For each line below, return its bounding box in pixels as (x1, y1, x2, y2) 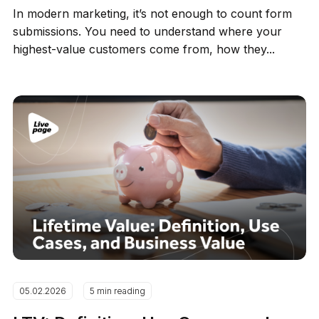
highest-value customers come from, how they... (13, 41, 276, 56)
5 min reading (90, 286, 146, 297)
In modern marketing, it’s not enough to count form (13, 6, 293, 21)
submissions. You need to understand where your (13, 23, 283, 38)
